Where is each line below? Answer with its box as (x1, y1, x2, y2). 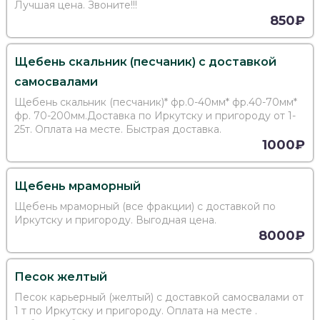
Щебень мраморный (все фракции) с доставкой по (14, 200, 276, 214)
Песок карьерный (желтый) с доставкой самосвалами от (14, 291, 304, 304)
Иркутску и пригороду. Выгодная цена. (14, 214, 216, 227)
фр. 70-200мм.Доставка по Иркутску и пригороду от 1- (14, 109, 296, 123)
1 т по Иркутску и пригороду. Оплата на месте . (14, 304, 29, 318)
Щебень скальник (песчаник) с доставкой (14, 55, 276, 69)
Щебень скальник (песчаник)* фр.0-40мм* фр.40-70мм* (14, 96, 297, 109)
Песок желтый (14, 270, 107, 284)
